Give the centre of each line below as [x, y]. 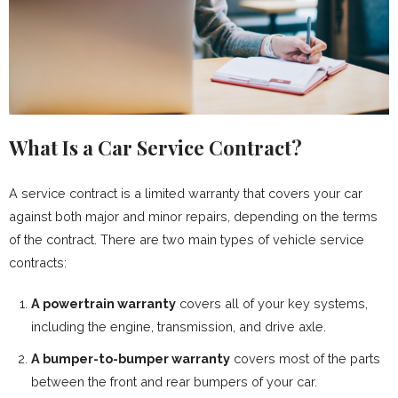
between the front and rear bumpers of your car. [174, 382]
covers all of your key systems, [272, 303]
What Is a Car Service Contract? [155, 147]
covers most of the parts [305, 358]
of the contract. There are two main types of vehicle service [187, 239]
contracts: [38, 263]
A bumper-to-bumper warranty [131, 358]
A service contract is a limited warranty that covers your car [186, 193]
